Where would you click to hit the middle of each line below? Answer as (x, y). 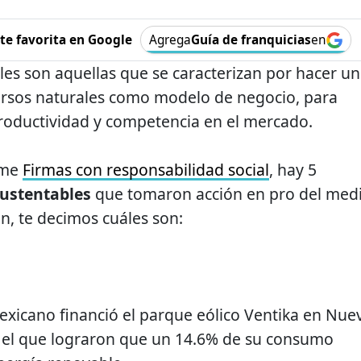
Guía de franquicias (251, 40)
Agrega (170, 40)
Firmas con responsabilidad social (146, 170)
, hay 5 (293, 170)
